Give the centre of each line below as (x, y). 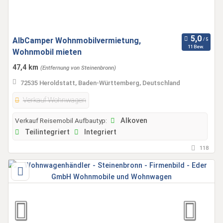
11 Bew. (196, 47)
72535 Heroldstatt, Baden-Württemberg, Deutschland (100, 83)
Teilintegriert (46, 132)
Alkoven (133, 120)
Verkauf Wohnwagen (54, 100)
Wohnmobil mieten (47, 52)
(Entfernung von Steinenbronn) (78, 67)
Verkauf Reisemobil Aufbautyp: (61, 120)
